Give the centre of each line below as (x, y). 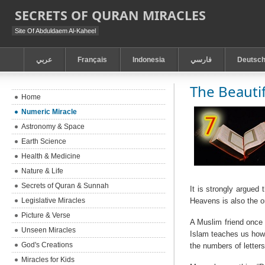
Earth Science (44, 141)
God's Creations (47, 245)
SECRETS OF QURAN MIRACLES (111, 15)
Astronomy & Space (53, 127)
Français (93, 60)
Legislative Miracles (54, 201)
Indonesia (149, 60)
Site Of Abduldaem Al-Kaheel (56, 31)
